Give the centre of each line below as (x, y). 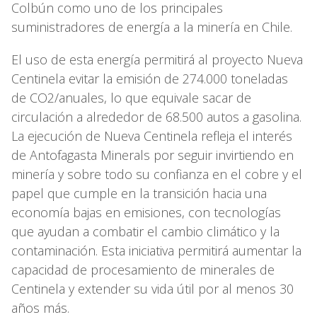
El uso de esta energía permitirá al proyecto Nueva (157, 60)
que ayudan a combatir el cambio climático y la (145, 232)
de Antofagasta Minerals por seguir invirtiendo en (152, 155)
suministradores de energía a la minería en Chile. (154, 27)
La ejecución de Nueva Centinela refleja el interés (152, 136)
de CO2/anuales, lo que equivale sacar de (131, 98)
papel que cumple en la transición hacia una (139, 194)
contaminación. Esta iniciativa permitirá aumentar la (156, 251)
